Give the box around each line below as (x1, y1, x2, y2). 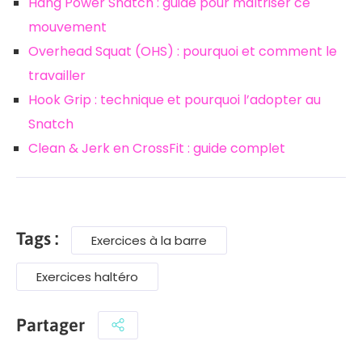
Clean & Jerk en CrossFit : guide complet (28, 138, 285, 158)
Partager (16, 314, 85, 336)
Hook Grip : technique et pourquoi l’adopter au (28, 90, 321, 109)
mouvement (28, 17, 107, 36)
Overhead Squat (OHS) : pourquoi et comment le (28, 41, 337, 61)
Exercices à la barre (91, 231, 207, 249)
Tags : (16, 227, 58, 249)
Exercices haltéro (36, 267, 138, 285)
